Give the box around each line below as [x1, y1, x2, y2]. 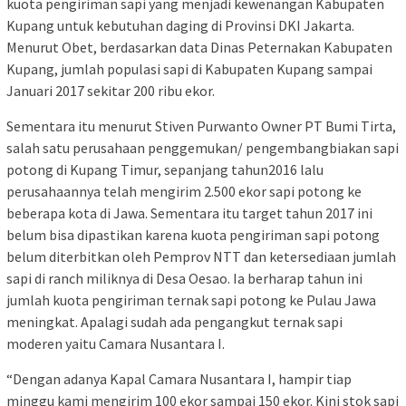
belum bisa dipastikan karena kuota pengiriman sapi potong [6, 226, 380, 245]
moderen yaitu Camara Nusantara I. [6, 334, 225, 353]
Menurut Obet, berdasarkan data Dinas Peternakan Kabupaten [6, 38, 392, 57]
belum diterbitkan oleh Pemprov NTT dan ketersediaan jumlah [6, 247, 396, 266]
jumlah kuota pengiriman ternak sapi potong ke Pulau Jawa [6, 291, 376, 310]
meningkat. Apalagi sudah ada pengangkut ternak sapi [6, 313, 343, 332]
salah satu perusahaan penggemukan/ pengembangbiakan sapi [6, 139, 399, 158]
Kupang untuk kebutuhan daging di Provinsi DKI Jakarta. [6, 16, 354, 35]
